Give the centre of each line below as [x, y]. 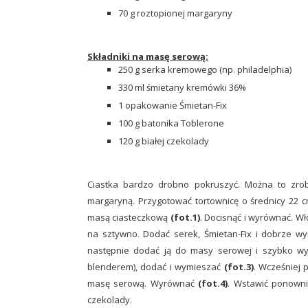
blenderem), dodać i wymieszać [156, 266]
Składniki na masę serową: [148, 56]
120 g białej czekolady [164, 141]
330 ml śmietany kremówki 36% [182, 87]
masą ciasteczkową [129, 217]
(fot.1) [185, 217]
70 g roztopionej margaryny [175, 13]
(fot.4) [213, 283]
